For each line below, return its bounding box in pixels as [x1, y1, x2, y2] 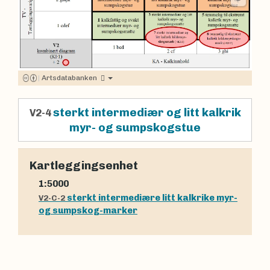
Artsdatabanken [41, 74, 97, 83]
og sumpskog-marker [39, 205, 137, 216]
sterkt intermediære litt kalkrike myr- [67, 192, 237, 204]
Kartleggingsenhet [30, 158, 138, 172]
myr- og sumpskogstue [69, 121, 201, 135]
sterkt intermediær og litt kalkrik [52, 105, 241, 120]
